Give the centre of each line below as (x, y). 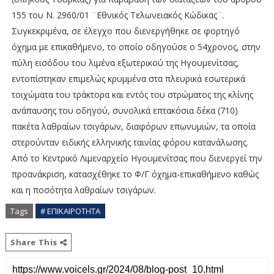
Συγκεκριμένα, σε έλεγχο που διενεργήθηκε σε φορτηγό (125, 31)
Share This (35, 243)
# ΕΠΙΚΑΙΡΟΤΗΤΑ (70, 211)
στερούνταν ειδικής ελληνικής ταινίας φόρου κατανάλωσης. (130, 143)
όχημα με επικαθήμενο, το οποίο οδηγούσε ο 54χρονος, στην (136, 47)
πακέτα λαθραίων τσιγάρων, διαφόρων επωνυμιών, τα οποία (133, 127)
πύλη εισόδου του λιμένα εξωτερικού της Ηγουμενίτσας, (125, 63)
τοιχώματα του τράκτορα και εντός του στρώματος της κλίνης (132, 95)
